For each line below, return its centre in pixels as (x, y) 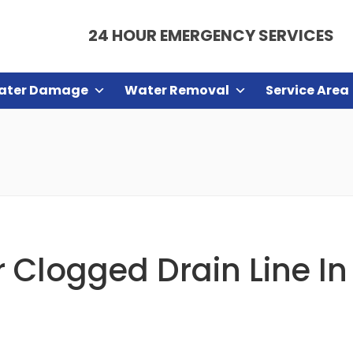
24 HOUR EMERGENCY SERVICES (211, 35)
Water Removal (177, 90)
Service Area (307, 90)
